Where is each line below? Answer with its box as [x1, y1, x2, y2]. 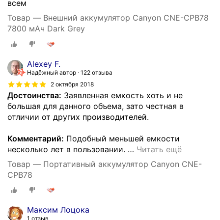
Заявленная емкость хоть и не [61, 90, 183, 100]
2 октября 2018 [51, 81, 94, 88]
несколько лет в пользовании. [7, 144, 128, 154]
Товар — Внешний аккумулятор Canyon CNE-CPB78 [7, 13, 209, 23]
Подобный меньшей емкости [64, 133, 180, 143]
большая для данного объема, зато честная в [7, 101, 184, 111]
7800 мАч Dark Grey [7, 24, 85, 34]
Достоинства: [7, 90, 61, 100]
